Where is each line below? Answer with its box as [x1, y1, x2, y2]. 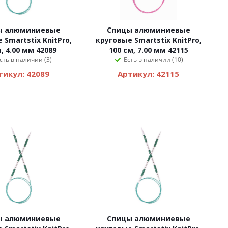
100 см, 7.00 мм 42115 [108, 45, 188, 55]
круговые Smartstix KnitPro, [95, 35, 202, 45]
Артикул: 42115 [118, 69, 179, 79]
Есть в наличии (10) [124, 55, 183, 64]
